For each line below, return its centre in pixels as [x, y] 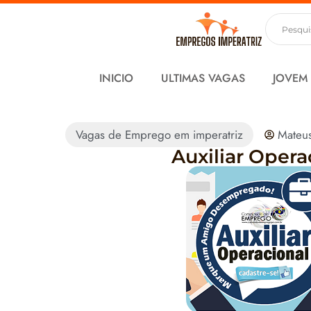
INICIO [116, 78]
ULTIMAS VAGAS [203, 78]
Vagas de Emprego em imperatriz [159, 134]
